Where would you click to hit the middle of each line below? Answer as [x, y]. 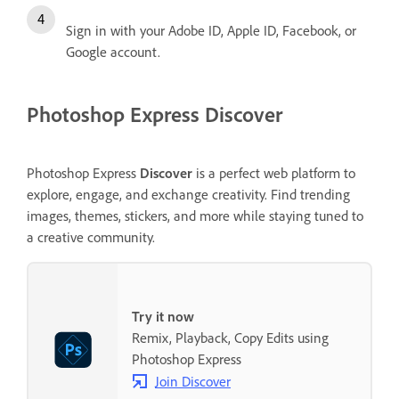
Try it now [163, 316]
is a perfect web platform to [274, 173]
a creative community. [91, 237]
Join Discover [193, 381]
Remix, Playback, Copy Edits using [230, 337]
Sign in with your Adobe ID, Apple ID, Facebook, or [211, 31]
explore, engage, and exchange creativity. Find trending [188, 195]
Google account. [113, 52]
